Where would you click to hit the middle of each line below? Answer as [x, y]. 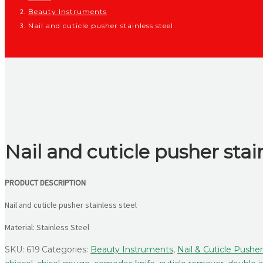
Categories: [66, 249]
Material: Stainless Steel [47, 227]
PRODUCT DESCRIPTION [45, 182]
